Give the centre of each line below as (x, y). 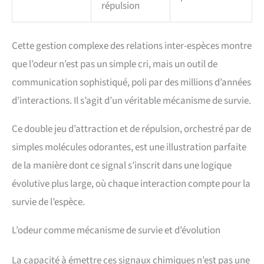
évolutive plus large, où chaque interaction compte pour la (131, 184)
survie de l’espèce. (48, 202)
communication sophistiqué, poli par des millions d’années (131, 83)
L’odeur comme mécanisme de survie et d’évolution (116, 231)
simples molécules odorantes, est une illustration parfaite (129, 148)
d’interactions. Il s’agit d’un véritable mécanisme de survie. (131, 101)
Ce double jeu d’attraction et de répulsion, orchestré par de (131, 129)
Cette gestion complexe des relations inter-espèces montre (132, 46)
